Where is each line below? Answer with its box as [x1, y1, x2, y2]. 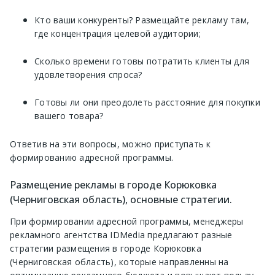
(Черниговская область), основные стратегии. [10, 193, 232, 207]
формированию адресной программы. [10, 152, 173, 164]
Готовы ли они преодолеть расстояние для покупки [34, 96, 260, 109]
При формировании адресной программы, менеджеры [10, 215, 244, 228]
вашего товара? [34, 110, 104, 122]
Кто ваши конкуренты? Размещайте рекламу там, [34, 14, 249, 26]
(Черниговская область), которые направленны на [10, 256, 229, 268]
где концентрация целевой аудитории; [34, 28, 201, 40]
